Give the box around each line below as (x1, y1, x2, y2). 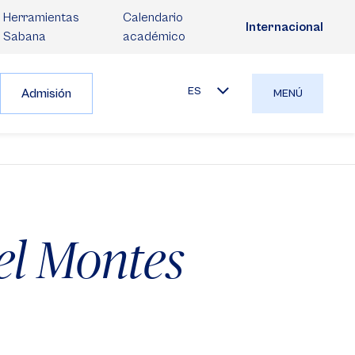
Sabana (3, 29, 46, 44)
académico (122, 29, 185, 44)
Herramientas (3, 10, 79, 25)
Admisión (21, 86, 71, 101)
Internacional (246, 20, 323, 34)
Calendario (122, 10, 183, 25)
